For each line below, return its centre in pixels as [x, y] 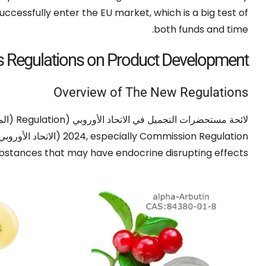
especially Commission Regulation [169, 136]
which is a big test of [201, 12]
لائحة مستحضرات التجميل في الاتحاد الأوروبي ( [157, 119]
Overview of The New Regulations [151, 92]
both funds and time [201, 29]
